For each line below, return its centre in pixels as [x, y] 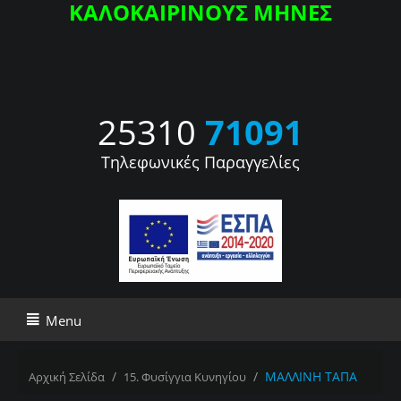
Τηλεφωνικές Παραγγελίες [200, 162]
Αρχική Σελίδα [67, 377]
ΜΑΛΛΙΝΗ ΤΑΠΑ [311, 377]
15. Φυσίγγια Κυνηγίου [185, 377]
